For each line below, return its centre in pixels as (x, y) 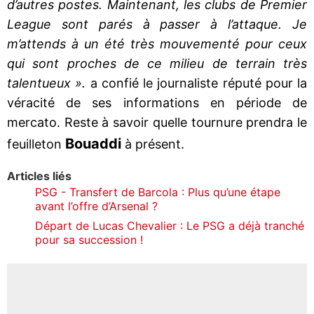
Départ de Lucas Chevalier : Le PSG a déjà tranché (170, 225)
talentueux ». (47, 83)
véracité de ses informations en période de (157, 102)
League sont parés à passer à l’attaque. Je (157, 24)
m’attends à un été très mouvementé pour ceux (157, 43)
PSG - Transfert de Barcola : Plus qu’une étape (158, 192)
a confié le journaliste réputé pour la (196, 83)
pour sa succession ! (89, 239)
